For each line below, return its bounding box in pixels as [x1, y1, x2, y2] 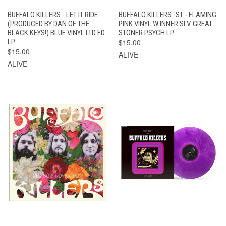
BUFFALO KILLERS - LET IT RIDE [8, 10, 98, 19]
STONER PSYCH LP [118, 28, 174, 37]
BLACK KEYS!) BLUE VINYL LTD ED [8, 28, 105, 37]
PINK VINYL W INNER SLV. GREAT [118, 19, 212, 28]
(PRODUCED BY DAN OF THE [8, 19, 89, 28]
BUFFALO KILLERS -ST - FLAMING [118, 10, 216, 19]
